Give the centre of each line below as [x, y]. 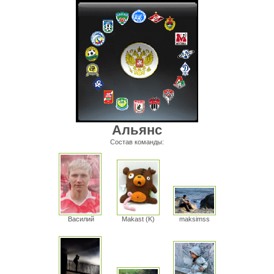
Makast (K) [138, 219]
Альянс [137, 130]
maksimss [194, 219]
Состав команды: [137, 142]
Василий [81, 219]
